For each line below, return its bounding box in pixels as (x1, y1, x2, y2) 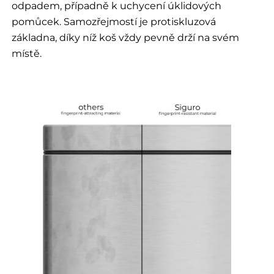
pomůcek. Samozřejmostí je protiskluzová (11, 15, 216, 28)
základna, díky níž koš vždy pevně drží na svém (11, 31, 239, 44)
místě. (11, 47, 42, 60)
